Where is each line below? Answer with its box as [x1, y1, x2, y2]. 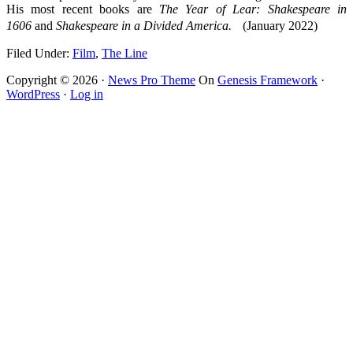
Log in [70, 87, 103, 101]
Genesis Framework [217, 72, 318, 87]
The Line [102, 46, 147, 60]
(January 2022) [240, 18, 318, 32]
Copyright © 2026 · [6, 72, 108, 87]
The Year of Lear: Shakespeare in [159, 2, 347, 16]
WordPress [6, 87, 60, 101]
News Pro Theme [108, 72, 195, 87]
